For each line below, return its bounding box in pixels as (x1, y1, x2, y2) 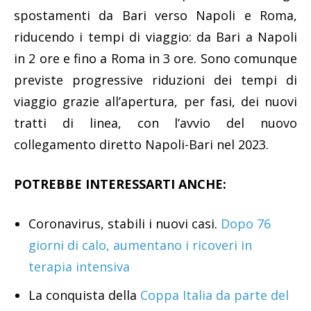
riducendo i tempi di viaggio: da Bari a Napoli (14, 28, 297, 45)
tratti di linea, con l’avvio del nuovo (14, 114, 297, 131)
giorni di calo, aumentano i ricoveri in (28, 236, 252, 253)
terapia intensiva (28, 258, 130, 275)
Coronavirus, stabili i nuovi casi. (28, 215, 221, 232)
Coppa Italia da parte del (140, 286, 289, 303)
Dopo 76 (221, 215, 271, 232)
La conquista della (28, 286, 140, 303)
